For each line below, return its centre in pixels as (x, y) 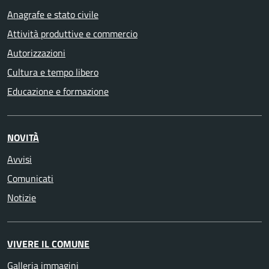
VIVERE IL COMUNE (48, 243)
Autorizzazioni (36, 53)
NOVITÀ (23, 137)
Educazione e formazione (58, 91)
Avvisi (20, 159)
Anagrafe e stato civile (53, 14)
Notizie (22, 197)
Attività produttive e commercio (72, 33)
